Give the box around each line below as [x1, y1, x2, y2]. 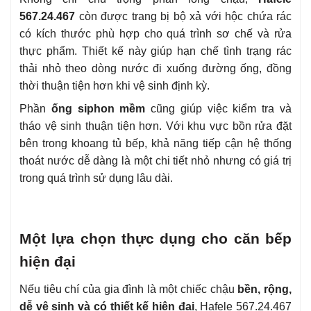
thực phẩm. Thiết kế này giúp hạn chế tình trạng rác [19, 45, 292, 58]
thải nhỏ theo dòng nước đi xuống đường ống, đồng [19, 62, 292, 75]
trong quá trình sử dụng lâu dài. [19, 172, 173, 185]
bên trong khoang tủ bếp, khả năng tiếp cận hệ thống [19, 137, 292, 150]
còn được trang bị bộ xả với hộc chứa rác [75, 10, 292, 23]
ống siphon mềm [51, 103, 146, 115]
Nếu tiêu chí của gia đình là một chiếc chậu [19, 283, 238, 295]
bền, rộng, [237, 283, 292, 295]
